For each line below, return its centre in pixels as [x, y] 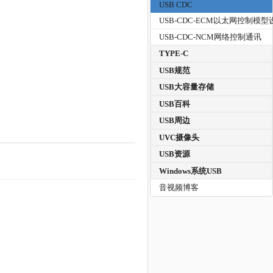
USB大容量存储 [187, 87]
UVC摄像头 [179, 137]
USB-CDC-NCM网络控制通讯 [211, 37]
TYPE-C [174, 54]
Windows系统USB [191, 171]
